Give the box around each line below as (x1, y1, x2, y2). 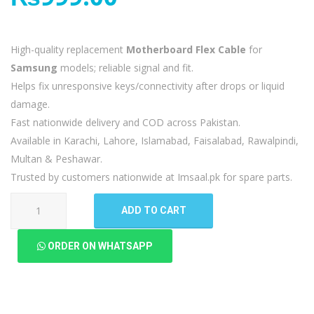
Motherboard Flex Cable (126, 42, 246, 56)
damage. (11, 97, 50, 111)
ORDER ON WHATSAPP (46, 240, 153, 252)
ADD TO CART (121, 205, 186, 216)
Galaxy (10, 212, 43, 226)
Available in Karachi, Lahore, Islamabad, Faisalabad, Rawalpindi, (11, 133, 299, 147)
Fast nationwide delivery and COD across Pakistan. (11, 115, 240, 129)
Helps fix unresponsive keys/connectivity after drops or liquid (11, 78, 285, 93)
